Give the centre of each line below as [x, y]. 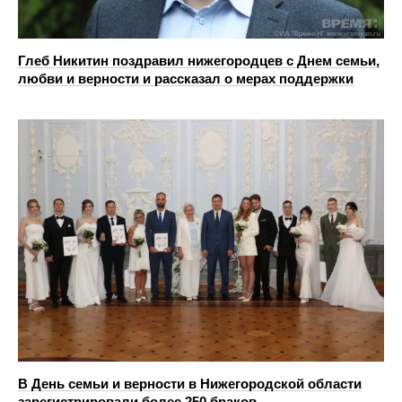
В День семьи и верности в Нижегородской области [190, 383]
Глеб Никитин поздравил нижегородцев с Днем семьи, [199, 61]
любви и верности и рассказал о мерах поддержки [186, 79]
